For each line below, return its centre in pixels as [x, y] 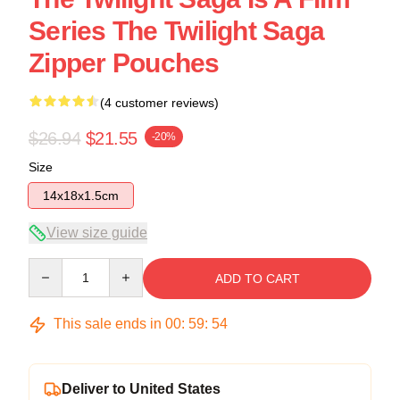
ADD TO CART [257, 279]
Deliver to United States [141, 389]
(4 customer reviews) [159, 103]
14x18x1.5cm [81, 196]
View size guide [97, 233]
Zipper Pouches [124, 63]
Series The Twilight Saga [176, 31]
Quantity [51, 266]
